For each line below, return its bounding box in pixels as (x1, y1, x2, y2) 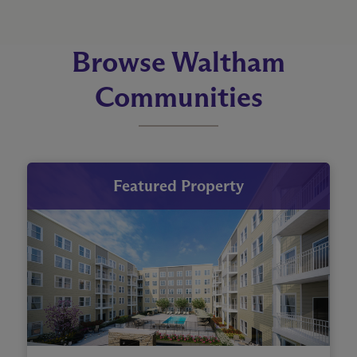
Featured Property (113, 175, 244, 195)
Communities (94, 78, 263, 115)
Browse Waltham (72, 43, 285, 80)
